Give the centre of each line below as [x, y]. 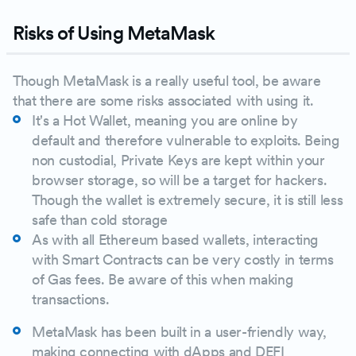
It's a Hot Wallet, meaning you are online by [165, 120]
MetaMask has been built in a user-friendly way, [180, 331]
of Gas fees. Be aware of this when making [163, 279]
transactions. [71, 299]
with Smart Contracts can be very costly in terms [183, 259]
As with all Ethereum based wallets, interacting [176, 239]
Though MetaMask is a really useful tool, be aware [167, 80]
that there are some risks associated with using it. [163, 100]
